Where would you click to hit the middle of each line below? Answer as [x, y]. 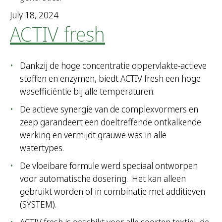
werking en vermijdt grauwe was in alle [93, 135]
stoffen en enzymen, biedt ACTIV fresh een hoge [110, 79]
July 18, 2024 [34, 15]
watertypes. [42, 148]
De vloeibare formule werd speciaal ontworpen [109, 166]
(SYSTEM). [38, 204]
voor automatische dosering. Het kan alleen [103, 179]
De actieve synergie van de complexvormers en [109, 109]
